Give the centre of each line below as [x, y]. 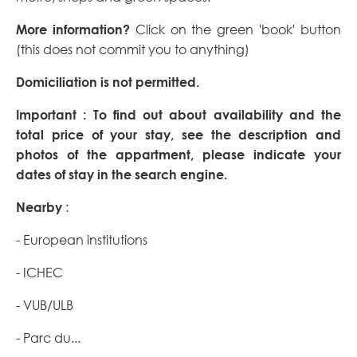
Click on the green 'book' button [235, 30]
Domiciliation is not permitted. [108, 82]
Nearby [39, 208]
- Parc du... [48, 338]
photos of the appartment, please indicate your [178, 155]
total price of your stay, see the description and [178, 135]
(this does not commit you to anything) [133, 50]
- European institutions [82, 240]
